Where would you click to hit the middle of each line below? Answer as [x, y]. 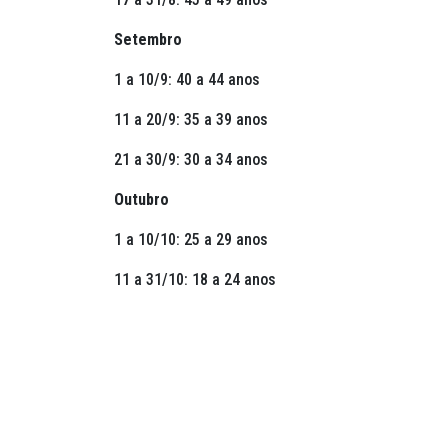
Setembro [148, 40]
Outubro [141, 200]
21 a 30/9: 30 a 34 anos [191, 160]
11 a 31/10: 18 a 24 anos [195, 280]
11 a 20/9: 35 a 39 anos [191, 120]
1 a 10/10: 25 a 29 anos [191, 240]
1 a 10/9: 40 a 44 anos [187, 80]
